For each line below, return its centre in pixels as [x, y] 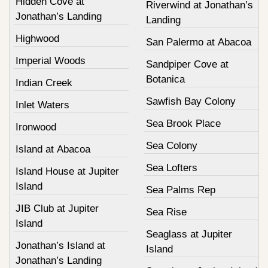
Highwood [37, 39]
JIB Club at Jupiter [57, 209]
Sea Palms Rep [180, 190]
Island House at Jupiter [67, 172]
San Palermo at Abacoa [198, 42]
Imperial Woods [51, 61]
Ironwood [36, 127]
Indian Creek [44, 83]
